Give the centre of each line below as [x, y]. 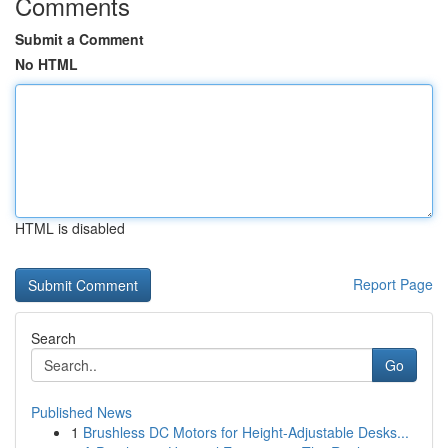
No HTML [46, 64]
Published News [81, 412]
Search [53, 338]
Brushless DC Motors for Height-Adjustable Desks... [246, 432]
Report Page [393, 284]
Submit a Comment [79, 39]
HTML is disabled [70, 228]
